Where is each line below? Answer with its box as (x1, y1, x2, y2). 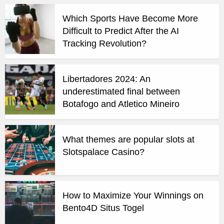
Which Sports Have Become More (62, 13, 198, 24)
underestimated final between (62, 86, 180, 97)
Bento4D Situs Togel (62, 203, 144, 213)
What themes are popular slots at (62, 134, 194, 145)
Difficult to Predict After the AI (62, 26, 179, 36)
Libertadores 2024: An (62, 74, 150, 84)
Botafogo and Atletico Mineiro (62, 99, 179, 109)
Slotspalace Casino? (62, 147, 144, 157)
